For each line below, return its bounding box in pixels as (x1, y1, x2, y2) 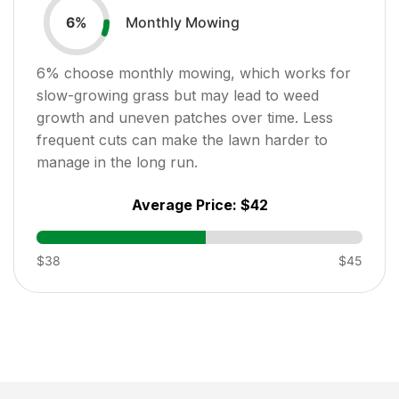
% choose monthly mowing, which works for (45, 63, 351, 82)
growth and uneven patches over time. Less (37, 108, 333, 126)
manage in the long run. (37, 152, 198, 171)
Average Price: (131, 195, 240, 214)
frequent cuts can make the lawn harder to (37, 130, 328, 149)
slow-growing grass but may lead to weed (37, 85, 319, 104)
